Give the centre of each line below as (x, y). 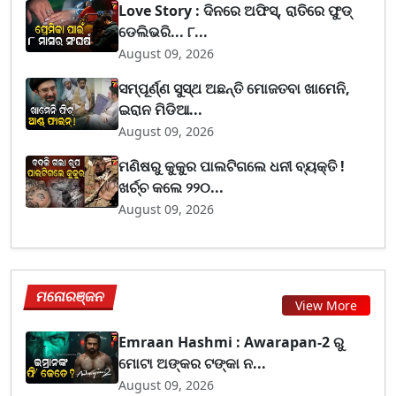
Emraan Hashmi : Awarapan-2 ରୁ (232, 343)
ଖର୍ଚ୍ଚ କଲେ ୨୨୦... (171, 188)
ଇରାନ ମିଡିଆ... (161, 110)
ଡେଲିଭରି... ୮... (164, 32)
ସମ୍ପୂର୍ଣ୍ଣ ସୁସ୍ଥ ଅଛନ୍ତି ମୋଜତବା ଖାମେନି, (235, 89)
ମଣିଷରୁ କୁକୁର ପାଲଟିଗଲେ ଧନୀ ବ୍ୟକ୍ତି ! (232, 167)
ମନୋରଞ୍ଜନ (71, 297)
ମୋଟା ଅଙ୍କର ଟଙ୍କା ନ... (193, 364)
